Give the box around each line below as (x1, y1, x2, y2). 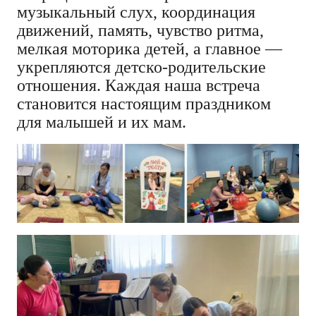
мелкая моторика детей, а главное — (17, 39, 282, 58)
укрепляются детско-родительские (17, 57, 266, 76)
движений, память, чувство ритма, (17, 20, 264, 39)
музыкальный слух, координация (17, 2, 255, 21)
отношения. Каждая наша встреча (17, 75, 260, 95)
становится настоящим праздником (17, 94, 271, 113)
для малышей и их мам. (17, 112, 186, 131)
